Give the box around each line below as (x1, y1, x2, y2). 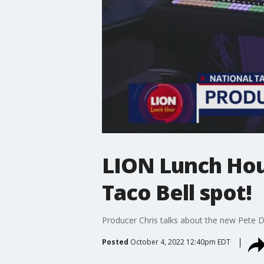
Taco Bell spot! (101, 177, 252, 207)
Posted (101, 236, 128, 247)
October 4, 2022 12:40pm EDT (130, 236, 230, 247)
